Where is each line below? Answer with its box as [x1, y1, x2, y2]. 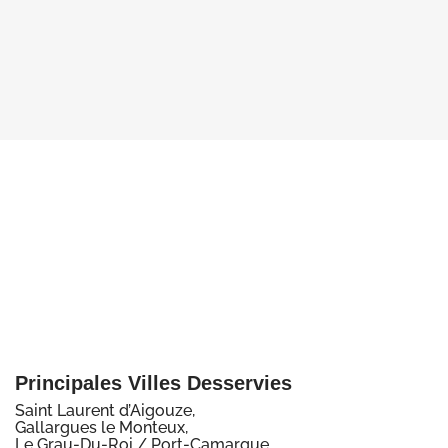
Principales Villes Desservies [15, 371, 292, 394]
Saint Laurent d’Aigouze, [15, 401, 195, 421]
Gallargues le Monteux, [15, 418, 188, 438]
